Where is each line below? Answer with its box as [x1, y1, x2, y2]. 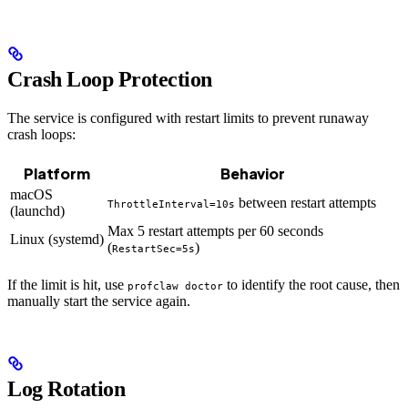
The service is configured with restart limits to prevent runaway [7, 109, 369, 126]
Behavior [220, 163, 285, 183]
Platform [24, 163, 90, 183]
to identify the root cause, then [223, 276, 400, 292]
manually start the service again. [7, 292, 190, 309]
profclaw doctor [127, 279, 223, 292]
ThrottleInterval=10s [107, 197, 235, 210]
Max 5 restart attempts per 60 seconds [107, 222, 323, 239]
